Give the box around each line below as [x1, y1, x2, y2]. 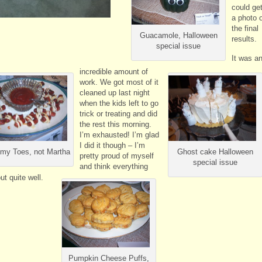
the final [232, 24, 258, 33]
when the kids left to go [80, 98, 158, 108]
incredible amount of [80, 67, 148, 76]
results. [232, 35, 257, 44]
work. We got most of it [80, 77, 158, 87]
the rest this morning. [80, 119, 151, 129]
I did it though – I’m [80, 140, 145, 150]
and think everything [80, 161, 148, 171]
